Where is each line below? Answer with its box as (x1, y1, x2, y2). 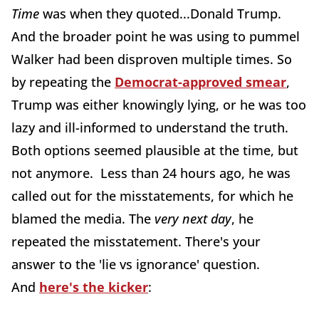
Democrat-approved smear (115, 73, 286, 91)
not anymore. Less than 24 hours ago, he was (11, 164, 291, 182)
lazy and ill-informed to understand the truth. (11, 119, 288, 137)
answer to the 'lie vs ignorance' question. (11, 256, 260, 273)
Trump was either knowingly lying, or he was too (11, 96, 306, 114)
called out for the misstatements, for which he (11, 187, 293, 205)
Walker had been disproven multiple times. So (11, 51, 292, 68)
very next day (155, 210, 231, 228)
